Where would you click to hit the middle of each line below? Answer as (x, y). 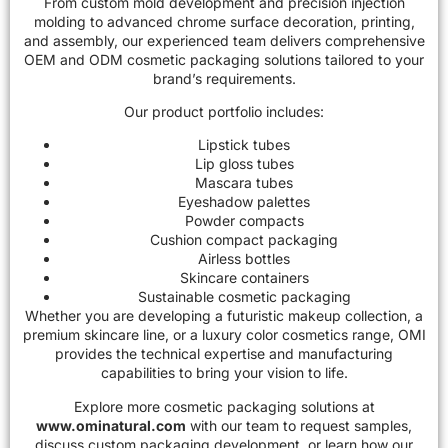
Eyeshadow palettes (244, 202)
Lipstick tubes (244, 145)
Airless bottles (244, 259)
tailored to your (372, 59)
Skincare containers (244, 278)
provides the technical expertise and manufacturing (224, 354)
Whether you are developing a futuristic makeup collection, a (224, 316)
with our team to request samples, (299, 425)
